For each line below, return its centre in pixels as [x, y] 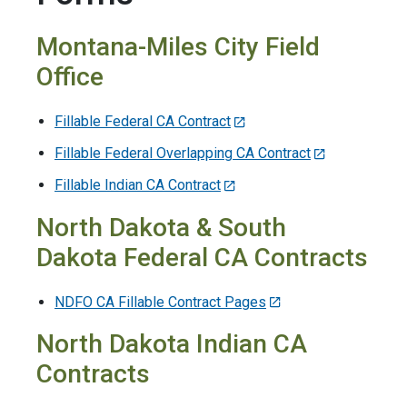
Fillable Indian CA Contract [138, 184]
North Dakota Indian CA [172, 344]
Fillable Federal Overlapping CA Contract [183, 154]
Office [70, 77]
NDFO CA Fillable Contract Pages [160, 302]
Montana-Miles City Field [178, 47]
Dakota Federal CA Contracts [202, 257]
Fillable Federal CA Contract [143, 122]
